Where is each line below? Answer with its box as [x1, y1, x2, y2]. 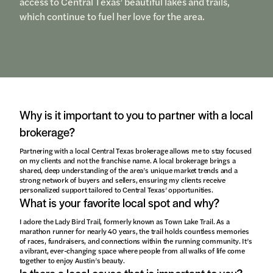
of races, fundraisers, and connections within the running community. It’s [19, 235, 252, 247]
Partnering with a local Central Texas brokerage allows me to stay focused [19, 145, 252, 157]
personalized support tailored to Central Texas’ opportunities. [19, 184, 213, 196]
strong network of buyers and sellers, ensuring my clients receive [19, 174, 226, 186]
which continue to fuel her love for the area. [19, 9, 205, 24]
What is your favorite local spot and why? [19, 194, 219, 211]
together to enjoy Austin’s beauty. [19, 255, 125, 266]
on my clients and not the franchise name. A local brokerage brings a [19, 155, 236, 166]
